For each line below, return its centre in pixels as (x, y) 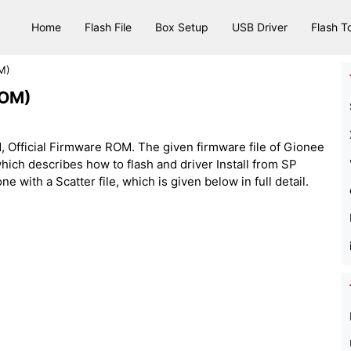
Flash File (108, 27)
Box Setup (182, 27)
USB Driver (260, 27)
